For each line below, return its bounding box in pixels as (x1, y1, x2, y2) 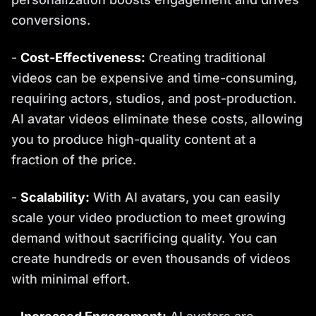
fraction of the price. (11, 152, 136, 167)
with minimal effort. (11, 272, 130, 286)
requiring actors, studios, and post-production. (11, 91, 296, 106)
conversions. (11, 13, 90, 28)
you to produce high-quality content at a (11, 132, 256, 147)
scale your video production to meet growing (11, 210, 286, 225)
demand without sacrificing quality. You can (11, 231, 277, 245)
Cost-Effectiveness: (20, 50, 145, 65)
